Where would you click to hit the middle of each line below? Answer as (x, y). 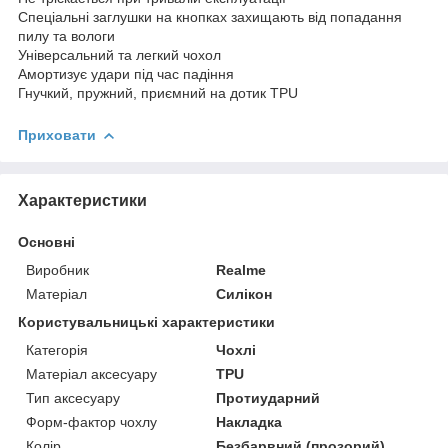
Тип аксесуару (73, 397)
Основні (46, 241)
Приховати (57, 134)
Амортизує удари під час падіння (126, 73)
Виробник (57, 269)
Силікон (244, 293)
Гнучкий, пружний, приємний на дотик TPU (158, 92)
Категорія (57, 349)
